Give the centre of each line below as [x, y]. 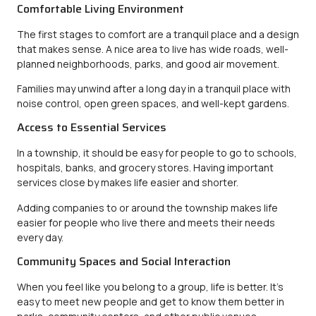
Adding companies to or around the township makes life [147, 207]
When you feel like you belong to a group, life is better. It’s [150, 287]
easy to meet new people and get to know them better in [151, 302]
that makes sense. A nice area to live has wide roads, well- [153, 49]
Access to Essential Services [92, 128]
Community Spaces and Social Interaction [124, 262]
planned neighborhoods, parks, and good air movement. [148, 63]
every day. [40, 237]
